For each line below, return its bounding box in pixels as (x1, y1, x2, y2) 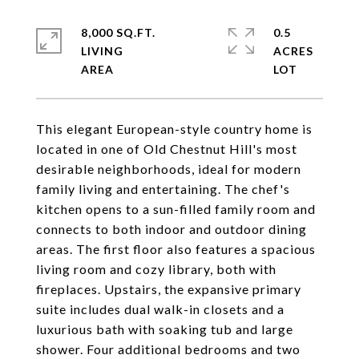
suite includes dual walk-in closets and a (36, 301, 284, 317)
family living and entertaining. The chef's (36, 181, 290, 196)
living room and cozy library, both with (36, 261, 276, 276)
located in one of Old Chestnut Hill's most (36, 141, 297, 156)
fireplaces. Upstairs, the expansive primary (36, 281, 301, 296)
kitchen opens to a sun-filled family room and (36, 201, 316, 216)
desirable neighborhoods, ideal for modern (36, 161, 301, 176)
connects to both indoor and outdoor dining (36, 221, 307, 236)
